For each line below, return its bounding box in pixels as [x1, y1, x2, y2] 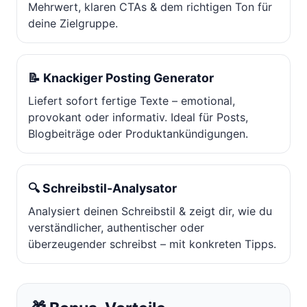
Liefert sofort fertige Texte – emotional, [28, 94, 235, 108]
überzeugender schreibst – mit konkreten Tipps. [28, 237, 276, 251]
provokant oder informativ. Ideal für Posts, [28, 110, 248, 125]
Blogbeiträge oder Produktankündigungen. [28, 127, 248, 141]
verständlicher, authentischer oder [28, 221, 204, 235]
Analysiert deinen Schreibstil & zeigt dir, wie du [28, 204, 272, 219]
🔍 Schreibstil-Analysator [28, 181, 177, 196]
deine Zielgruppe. [28, 16, 118, 31]
